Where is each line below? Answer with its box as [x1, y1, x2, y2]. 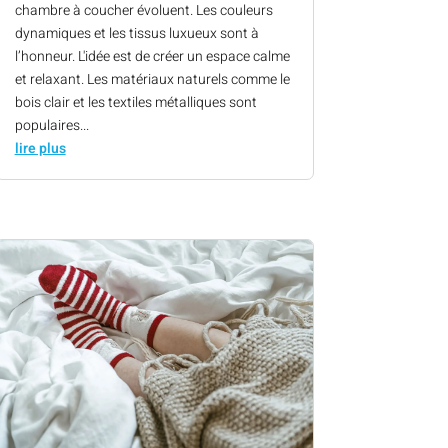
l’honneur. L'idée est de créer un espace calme [14, 45, 290, 67]
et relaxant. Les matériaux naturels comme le [14, 68, 290, 90]
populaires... [14, 114, 89, 136]
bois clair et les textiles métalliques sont [14, 91, 257, 113]
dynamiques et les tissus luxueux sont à [14, 22, 259, 44]
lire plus [14, 137, 66, 159]
